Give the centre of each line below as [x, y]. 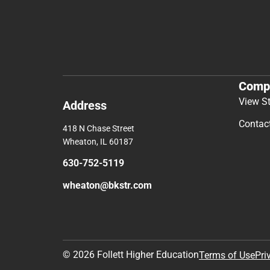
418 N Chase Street [99, 128]
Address [85, 105]
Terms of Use [227, 255]
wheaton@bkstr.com [107, 185]
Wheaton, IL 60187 [98, 141]
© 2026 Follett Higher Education [131, 255]
